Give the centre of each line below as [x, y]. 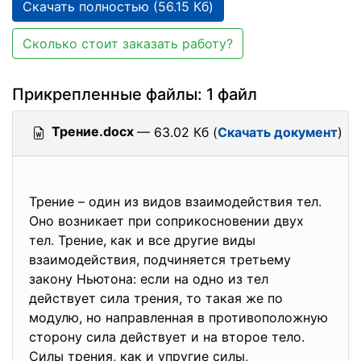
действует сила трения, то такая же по [156, 298]
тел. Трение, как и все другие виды [142, 240]
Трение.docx [93, 131]
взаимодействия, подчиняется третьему [160, 259]
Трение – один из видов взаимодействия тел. [175, 201]
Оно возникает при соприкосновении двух [166, 221]
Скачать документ [278, 132]
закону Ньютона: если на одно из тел [149, 279]
